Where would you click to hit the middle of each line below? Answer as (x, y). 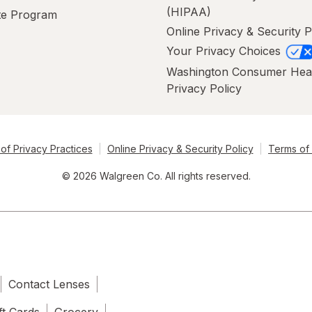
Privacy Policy (204, 88)
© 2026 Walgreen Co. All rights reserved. (156, 175)
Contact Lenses (49, 284)
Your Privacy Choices (225, 51)
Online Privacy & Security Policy (180, 148)
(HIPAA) (189, 12)
